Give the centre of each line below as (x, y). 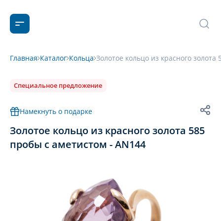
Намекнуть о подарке (56, 111)
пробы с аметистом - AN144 (78, 144)
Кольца (81, 58)
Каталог (53, 58)
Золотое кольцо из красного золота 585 (107, 130)
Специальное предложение (58, 85)
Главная (24, 58)
